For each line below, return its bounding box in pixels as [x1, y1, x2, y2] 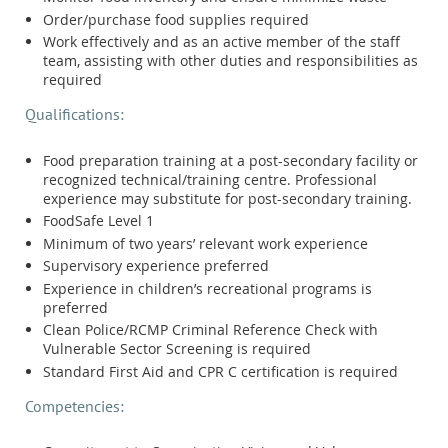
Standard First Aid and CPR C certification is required [43, 361, 398, 381]
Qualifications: [25, 104, 124, 125]
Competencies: [25, 395, 124, 416]
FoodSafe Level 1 [43, 211, 154, 231]
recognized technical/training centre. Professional [43, 169, 377, 189]
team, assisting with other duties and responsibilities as [43, 51, 418, 71]
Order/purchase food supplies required [43, 9, 309, 29]
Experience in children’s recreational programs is [43, 278, 372, 298]
